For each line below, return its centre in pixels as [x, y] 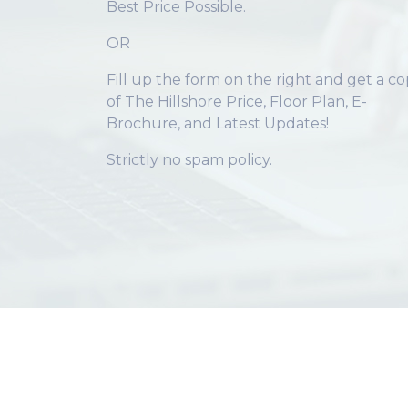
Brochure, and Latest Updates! [218, 123]
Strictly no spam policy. [189, 159]
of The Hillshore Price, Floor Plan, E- [237, 101]
